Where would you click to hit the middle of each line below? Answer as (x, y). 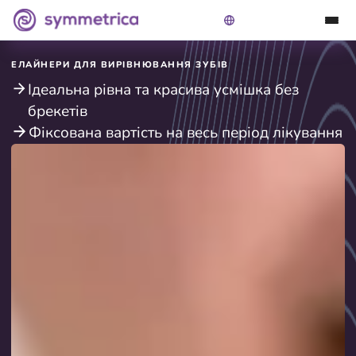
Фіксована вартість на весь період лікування (186, 133)
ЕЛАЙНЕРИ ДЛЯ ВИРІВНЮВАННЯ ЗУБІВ (120, 65)
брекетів (58, 112)
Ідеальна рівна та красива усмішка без (164, 90)
